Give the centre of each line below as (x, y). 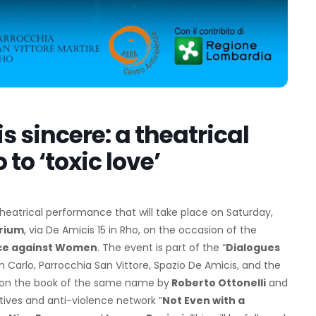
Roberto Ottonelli (218, 283)
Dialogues (253, 248)
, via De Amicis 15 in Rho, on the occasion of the (140, 230)
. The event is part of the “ (162, 248)
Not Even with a (203, 301)
